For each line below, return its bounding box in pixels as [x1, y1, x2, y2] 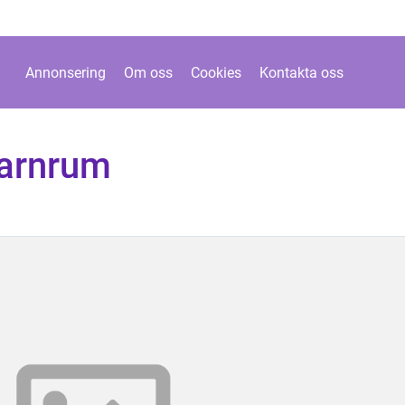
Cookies [191, 63, 241, 81]
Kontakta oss [259, 63, 344, 81]
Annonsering [25, 63, 106, 81]
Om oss [124, 63, 173, 81]
